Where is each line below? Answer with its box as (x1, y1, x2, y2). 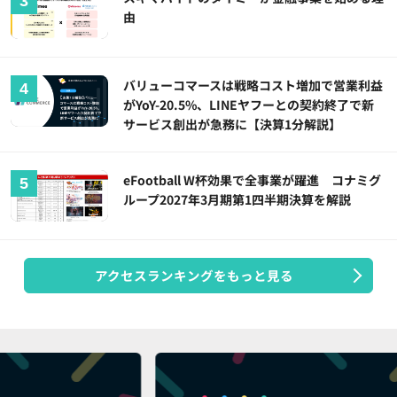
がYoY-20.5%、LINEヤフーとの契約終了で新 (123, 96, 375, 114)
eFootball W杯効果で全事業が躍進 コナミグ (123, 171, 382, 190)
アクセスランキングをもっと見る (94, 266, 293, 285)
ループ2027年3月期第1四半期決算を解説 (123, 191, 352, 209)
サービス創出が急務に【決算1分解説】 (123, 115, 342, 134)
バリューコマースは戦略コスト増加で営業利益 (123, 76, 384, 95)
